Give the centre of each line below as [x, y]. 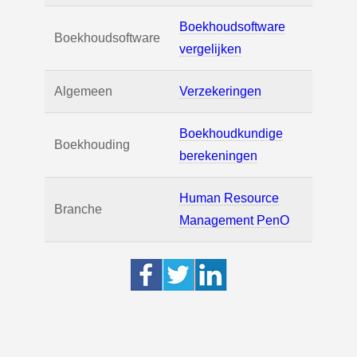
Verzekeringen [220, 92]
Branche [78, 210]
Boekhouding [92, 145]
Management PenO [234, 221]
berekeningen [218, 156]
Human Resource [229, 198]
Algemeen [83, 92]
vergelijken [210, 49]
